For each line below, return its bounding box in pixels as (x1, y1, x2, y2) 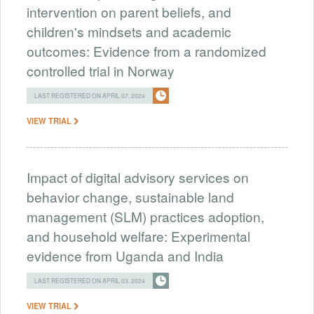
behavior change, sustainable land (27, 186, 234, 206)
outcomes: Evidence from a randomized (27, 41, 266, 60)
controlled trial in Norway (27, 60, 175, 80)
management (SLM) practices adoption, (27, 206, 264, 226)
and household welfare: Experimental (27, 226, 250, 245)
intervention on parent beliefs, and (27, 1, 231, 21)
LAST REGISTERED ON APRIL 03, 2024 (34, 275, 145, 285)
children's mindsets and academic (27, 21, 231, 41)
